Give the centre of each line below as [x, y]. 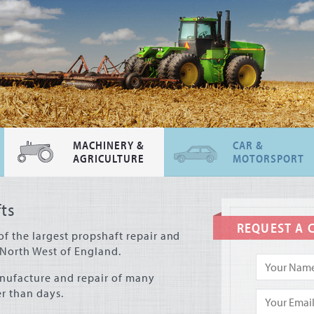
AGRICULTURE [109, 158]
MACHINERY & [109, 145]
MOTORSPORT [268, 158]
